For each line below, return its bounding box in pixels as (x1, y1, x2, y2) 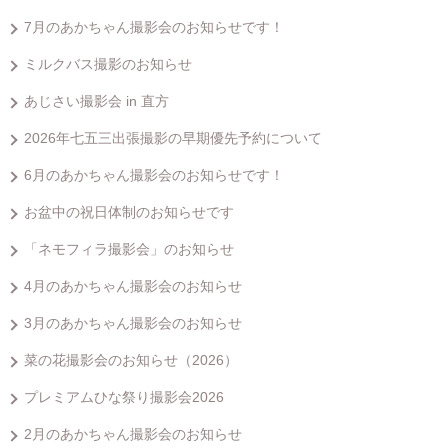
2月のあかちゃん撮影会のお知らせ (24, 425, 242, 442)
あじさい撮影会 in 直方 (24, 92, 169, 109)
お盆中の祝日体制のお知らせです (24, 203, 234, 220)
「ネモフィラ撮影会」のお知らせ (24, 240, 234, 257)
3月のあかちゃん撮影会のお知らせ (24, 314, 242, 331)
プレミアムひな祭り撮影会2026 (24, 388, 224, 405)
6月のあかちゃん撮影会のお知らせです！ (24, 166, 284, 183)
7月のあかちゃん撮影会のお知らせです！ (24, 18, 284, 35)
